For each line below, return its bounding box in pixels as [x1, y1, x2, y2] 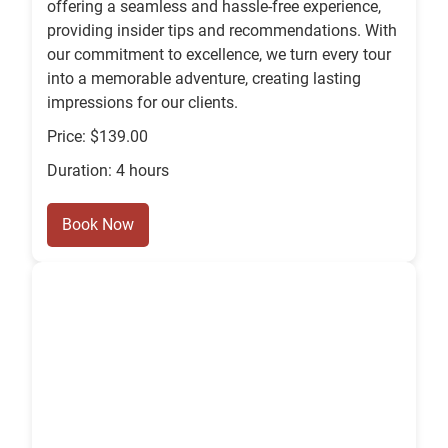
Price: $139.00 [47, 127, 148, 147]
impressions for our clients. [47, 93, 238, 113]
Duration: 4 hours [47, 161, 169, 181]
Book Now [62, 215, 134, 235]
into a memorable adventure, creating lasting [47, 69, 361, 89]
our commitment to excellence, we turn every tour [47, 45, 391, 65]
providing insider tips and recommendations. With [47, 21, 397, 41]
